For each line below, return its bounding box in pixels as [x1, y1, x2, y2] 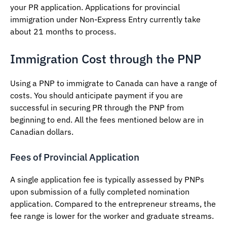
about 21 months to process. [10, 26, 116, 37]
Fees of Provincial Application [10, 151, 139, 164]
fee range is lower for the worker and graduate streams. [10, 211, 214, 221]
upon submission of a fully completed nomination [10, 186, 190, 197]
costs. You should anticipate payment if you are [10, 90, 183, 101]
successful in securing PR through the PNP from [10, 102, 184, 113]
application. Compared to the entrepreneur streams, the [10, 199, 216, 209]
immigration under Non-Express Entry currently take [10, 14, 201, 25]
